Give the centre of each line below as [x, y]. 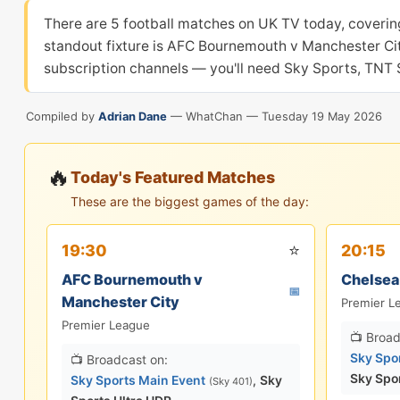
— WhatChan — [214, 116]
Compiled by [62, 116]
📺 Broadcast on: [119, 359]
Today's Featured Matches [173, 177]
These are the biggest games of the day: [190, 201]
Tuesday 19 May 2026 [322, 116]
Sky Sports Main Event [138, 380]
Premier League [106, 325]
